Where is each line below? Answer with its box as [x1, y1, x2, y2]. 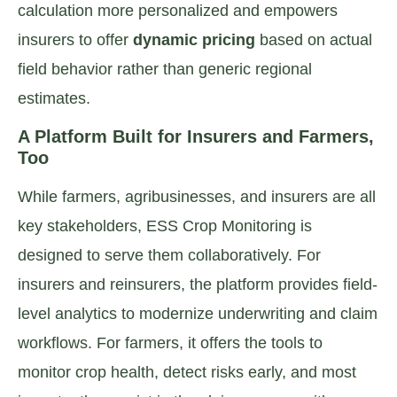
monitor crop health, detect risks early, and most [18, 362, 356, 381]
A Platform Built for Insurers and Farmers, [18, 126, 374, 146]
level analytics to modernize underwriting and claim [18, 304, 378, 323]
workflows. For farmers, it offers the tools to [18, 333, 323, 352]
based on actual [255, 30, 372, 49]
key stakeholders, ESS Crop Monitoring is [18, 216, 312, 235]
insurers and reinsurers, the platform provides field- [18, 275, 378, 293]
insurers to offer [18, 30, 133, 49]
